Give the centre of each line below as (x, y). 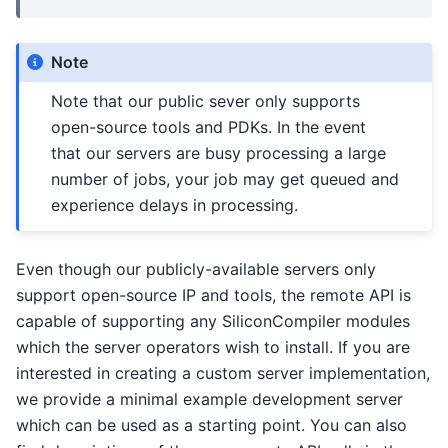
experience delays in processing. (175, 205)
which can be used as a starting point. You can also (211, 424)
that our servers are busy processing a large (219, 153)
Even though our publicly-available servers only (196, 268)
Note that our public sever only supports (206, 101)
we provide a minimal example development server (209, 398)
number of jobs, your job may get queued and (225, 179)
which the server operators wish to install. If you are (213, 346)
